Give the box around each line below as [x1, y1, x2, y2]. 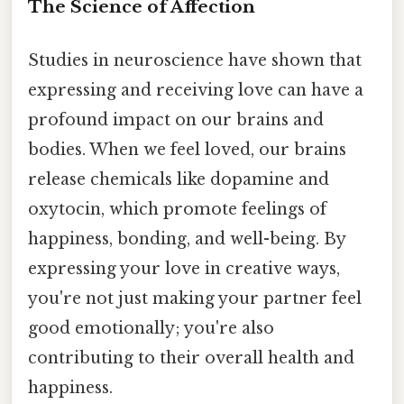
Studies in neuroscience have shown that [28, 50, 362, 70]
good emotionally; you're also [28, 317, 274, 338]
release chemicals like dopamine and [28, 169, 329, 189]
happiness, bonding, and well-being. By [28, 228, 345, 249]
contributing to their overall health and [28, 347, 354, 368]
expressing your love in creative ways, [28, 258, 340, 279]
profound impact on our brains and [28, 109, 324, 130]
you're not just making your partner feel [28, 288, 362, 308]
